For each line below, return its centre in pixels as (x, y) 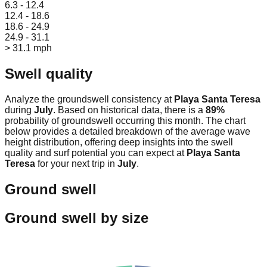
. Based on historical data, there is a (129, 110)
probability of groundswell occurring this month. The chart (125, 121)
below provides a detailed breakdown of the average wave (128, 132)
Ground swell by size (77, 218)
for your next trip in (76, 164)
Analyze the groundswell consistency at (89, 100)
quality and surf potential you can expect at (96, 153)
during (19, 110)
